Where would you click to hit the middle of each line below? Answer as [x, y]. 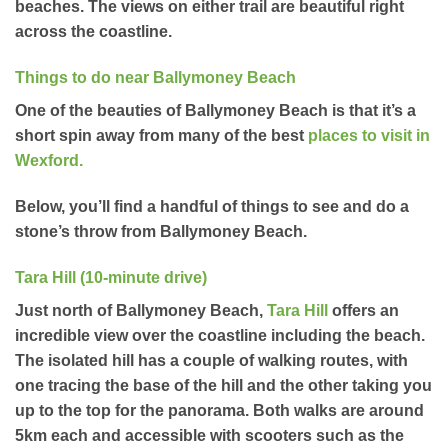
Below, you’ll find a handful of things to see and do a [212, 206]
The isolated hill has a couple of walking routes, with [211, 360]
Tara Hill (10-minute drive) [111, 277]
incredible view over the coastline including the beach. [220, 335]
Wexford [47, 160]
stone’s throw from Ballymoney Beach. [161, 231]
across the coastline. [93, 32]
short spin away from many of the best [161, 135]
